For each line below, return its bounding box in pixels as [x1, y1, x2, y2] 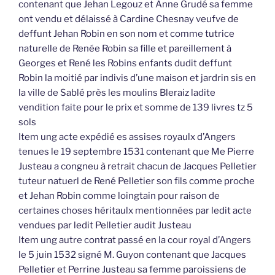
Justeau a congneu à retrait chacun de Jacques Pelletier [18, 161, 257, 172]
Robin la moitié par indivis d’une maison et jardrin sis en [18, 72, 256, 84]
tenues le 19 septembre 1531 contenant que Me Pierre [18, 146, 254, 158]
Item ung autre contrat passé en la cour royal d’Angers [18, 234, 251, 246]
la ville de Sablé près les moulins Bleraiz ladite [18, 87, 215, 99]
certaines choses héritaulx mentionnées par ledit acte [18, 205, 252, 217]
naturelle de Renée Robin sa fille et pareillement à [18, 43, 231, 55]
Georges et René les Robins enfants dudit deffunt [18, 58, 232, 69]
